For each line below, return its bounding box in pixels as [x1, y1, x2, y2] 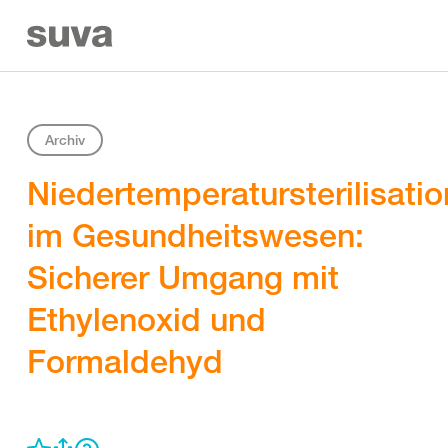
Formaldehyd [27, 341, 223, 381]
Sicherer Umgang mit [27, 257, 339, 297]
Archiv [45, 131, 85, 148]
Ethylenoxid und [27, 299, 266, 339]
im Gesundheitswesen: [27, 215, 364, 255]
